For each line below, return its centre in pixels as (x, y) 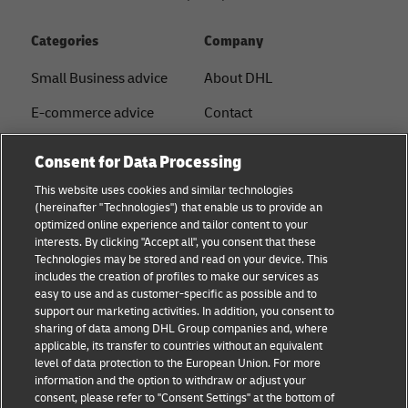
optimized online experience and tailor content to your (172, 225)
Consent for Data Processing (138, 162)
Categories (65, 41)
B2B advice (66, 147)
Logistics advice (80, 182)
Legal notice (241, 216)
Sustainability (246, 182)
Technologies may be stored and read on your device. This (182, 260)
